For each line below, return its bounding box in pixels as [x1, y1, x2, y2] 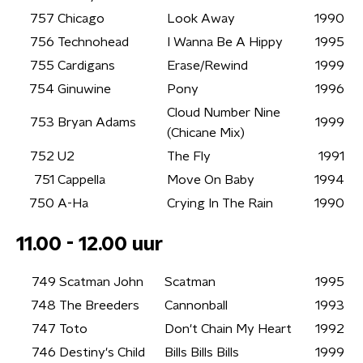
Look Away [167, 12, 235, 25]
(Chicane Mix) [167, 126, 245, 139]
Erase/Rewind [167, 59, 248, 72]
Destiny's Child [59, 346, 145, 359]
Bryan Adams [58, 116, 136, 129]
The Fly [167, 150, 211, 163]
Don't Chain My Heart [164, 322, 292, 335]
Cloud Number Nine [167, 106, 280, 119]
